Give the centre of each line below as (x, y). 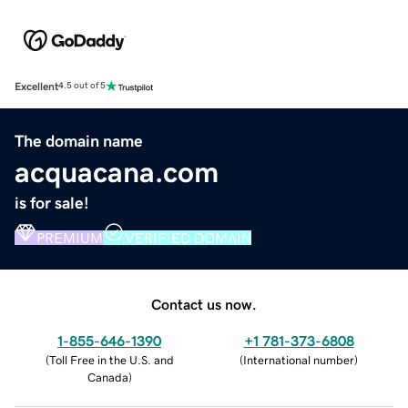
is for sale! (52, 203)
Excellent (36, 86)
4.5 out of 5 (82, 86)
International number (299, 360)
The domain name (79, 141)
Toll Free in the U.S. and (111, 360)
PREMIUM (70, 237)
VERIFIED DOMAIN (188, 237)
